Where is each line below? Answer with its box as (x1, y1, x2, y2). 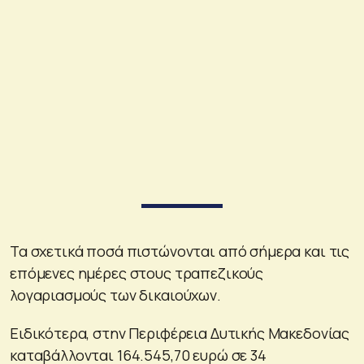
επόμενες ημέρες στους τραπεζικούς (10, 262, 264, 283)
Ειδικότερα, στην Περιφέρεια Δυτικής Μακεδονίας (10, 323, 350, 343)
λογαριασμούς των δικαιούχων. (10, 284, 221, 305)
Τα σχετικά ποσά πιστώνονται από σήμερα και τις (10, 240, 350, 261)
